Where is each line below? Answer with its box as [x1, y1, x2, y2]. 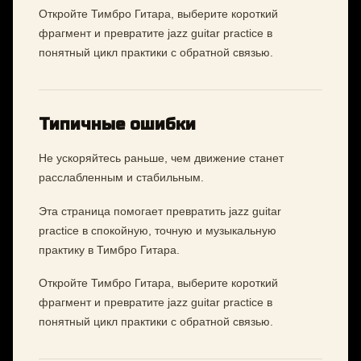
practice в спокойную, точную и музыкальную [39, 223, 276, 237]
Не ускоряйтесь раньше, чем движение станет [39, 151, 284, 165]
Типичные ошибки [39, 114, 196, 135]
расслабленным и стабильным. [39, 171, 204, 185]
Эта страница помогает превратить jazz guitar [39, 204, 281, 218]
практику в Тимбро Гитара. [39, 243, 180, 256]
